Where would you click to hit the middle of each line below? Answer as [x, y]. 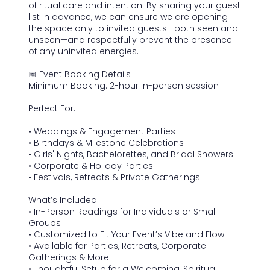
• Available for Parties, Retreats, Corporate [117, 246]
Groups [44, 223]
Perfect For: [52, 108]
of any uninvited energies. [83, 51]
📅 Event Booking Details [79, 74]
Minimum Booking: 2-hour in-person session [123, 85]
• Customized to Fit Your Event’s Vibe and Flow [126, 234]
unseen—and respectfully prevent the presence [130, 39]
